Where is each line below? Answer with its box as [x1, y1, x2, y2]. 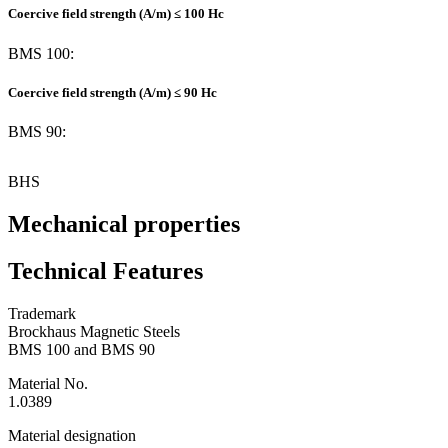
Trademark [8, 304, 76, 322]
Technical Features [8, 257, 203, 284]
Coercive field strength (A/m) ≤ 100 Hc [8, 6, 224, 22]
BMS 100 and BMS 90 [8, 340, 155, 358]
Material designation [8, 426, 136, 444]
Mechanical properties [8, 210, 240, 237]
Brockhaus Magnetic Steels [8, 322, 180, 340]
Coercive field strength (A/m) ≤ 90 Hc [8, 84, 217, 100]
